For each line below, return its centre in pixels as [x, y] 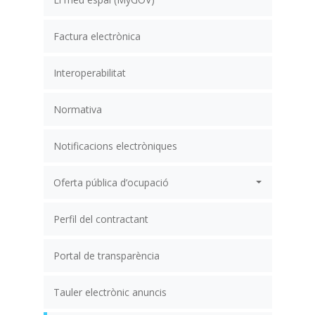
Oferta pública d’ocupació [111, 182]
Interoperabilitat [89, 72]
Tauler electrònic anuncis [110, 292]
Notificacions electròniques [115, 146]
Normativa [77, 109]
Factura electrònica [97, 36]
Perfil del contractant [101, 219]
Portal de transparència [106, 255]
